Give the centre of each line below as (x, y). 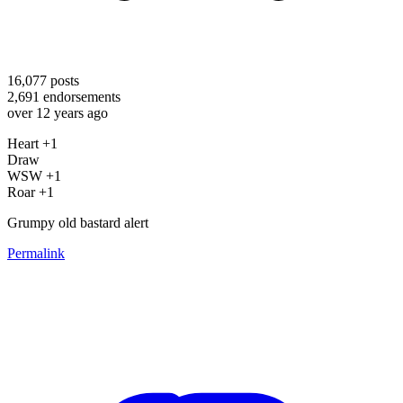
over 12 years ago (58, 112)
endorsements (80, 96)
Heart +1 (32, 143)
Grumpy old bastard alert (78, 222)
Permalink (36, 253)
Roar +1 (31, 192)
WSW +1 (34, 175)
